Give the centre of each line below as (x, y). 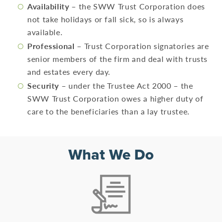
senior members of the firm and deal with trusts (118, 58)
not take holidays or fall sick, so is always (106, 19)
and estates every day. (69, 71)
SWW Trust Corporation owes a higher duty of (115, 98)
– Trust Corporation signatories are (142, 46)
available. (45, 32)
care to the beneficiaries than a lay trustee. (109, 111)
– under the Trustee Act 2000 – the (126, 85)
